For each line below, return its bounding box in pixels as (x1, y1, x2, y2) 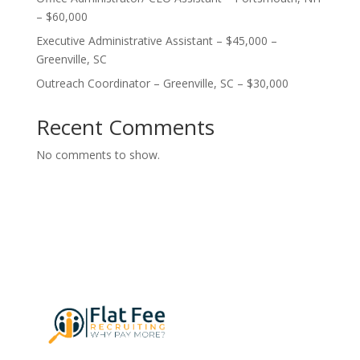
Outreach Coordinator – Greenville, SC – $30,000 (35, 76, 288, 91)
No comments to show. (35, 147, 160, 162)
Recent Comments (35, 112, 215, 141)
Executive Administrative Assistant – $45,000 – (35, 33, 277, 48)
